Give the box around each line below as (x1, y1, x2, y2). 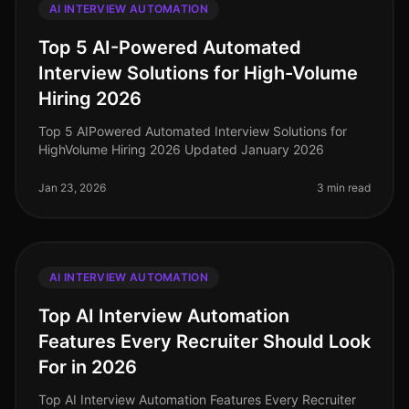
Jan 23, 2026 (38, 181, 106, 194)
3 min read (317, 181, 371, 194)
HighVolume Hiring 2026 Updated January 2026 (38, 142, 324, 157)
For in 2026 (38, 356, 137, 378)
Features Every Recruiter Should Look (38, 330, 371, 352)
